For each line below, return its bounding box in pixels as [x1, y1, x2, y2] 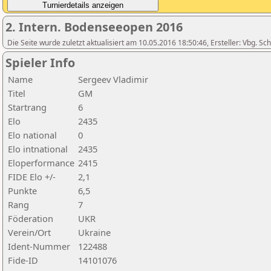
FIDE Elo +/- [8, 171, 56, 183]
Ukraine [78, 226, 111, 238]
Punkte [8, 184, 37, 197]
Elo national [8, 129, 57, 141]
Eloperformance [8, 157, 74, 169]
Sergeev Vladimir [78, 73, 148, 85]
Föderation [8, 212, 53, 224]
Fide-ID [8, 254, 38, 266]
